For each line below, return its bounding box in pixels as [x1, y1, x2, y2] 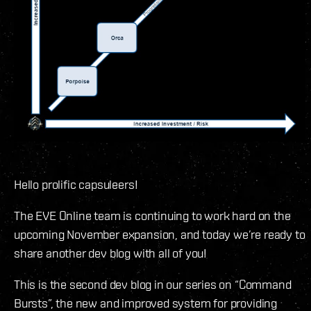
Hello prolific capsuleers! [14, 176, 138, 192]
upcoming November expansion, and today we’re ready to [14, 226, 305, 242]
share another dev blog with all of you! [14, 245, 207, 260]
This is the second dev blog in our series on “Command [14, 276, 292, 292]
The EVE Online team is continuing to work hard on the [14, 208, 291, 223]
